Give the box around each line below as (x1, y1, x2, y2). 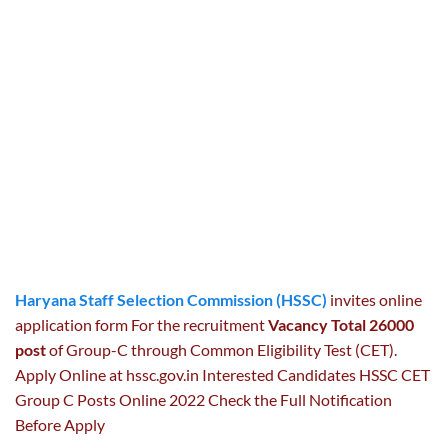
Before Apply (15, 414, 105, 434)
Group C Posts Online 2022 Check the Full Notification (15, 389, 392, 409)
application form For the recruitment (15, 314, 268, 334)
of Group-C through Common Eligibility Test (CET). (46, 339, 397, 359)
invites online (327, 289, 422, 309)
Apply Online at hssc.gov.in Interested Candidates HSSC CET (15, 364, 430, 384)
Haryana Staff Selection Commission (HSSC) (15, 289, 327, 309)
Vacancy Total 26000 (268, 314, 414, 334)
